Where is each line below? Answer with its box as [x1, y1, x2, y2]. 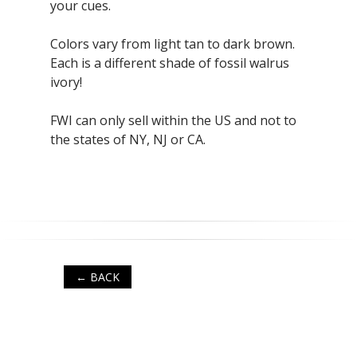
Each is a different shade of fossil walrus [50, 54, 289, 73]
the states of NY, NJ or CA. [50, 131, 206, 149]
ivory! [50, 73, 82, 92]
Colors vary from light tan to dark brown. [50, 35, 295, 53]
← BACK [76, 269, 120, 285]
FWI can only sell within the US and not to [50, 112, 296, 130]
